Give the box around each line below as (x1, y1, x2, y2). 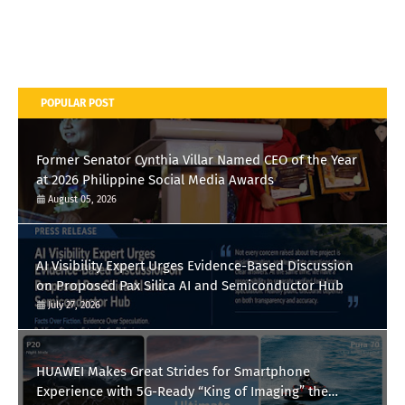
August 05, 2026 (48, 193, 117, 206)
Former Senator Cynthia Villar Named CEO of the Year (36, 152, 357, 169)
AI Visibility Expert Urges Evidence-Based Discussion (36, 258, 353, 275)
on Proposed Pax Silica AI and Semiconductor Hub (36, 278, 344, 295)
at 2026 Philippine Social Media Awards (36, 172, 274, 189)
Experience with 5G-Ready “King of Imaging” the (36, 383, 328, 400)
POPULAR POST (41, 97, 114, 110)
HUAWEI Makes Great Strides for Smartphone (36, 363, 310, 381)
